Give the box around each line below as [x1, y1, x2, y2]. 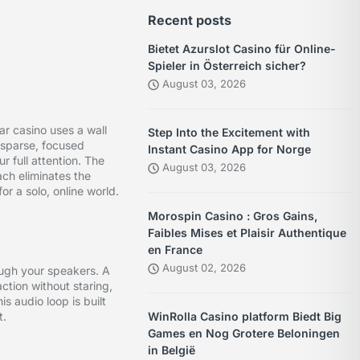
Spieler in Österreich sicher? [148, 59, 307, 73]
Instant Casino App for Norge [148, 142, 312, 157]
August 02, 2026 [159, 261, 247, 275]
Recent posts [148, 12, 232, 29]
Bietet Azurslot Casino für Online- [148, 42, 337, 56]
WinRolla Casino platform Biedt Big [148, 309, 342, 324]
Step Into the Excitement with [148, 125, 311, 140]
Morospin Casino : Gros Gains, [148, 209, 318, 223]
